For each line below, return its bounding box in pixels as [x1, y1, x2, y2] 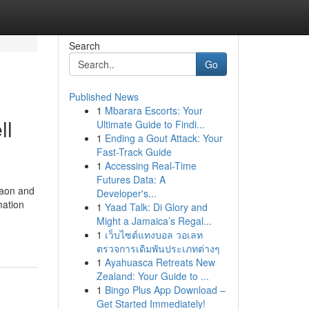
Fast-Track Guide [96, 145, 172, 159]
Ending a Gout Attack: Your [104, 131, 223, 145]
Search [68, 39, 100, 52]
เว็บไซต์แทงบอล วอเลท [104, 228, 203, 241]
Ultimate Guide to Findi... [96, 117, 205, 131]
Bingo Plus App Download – [104, 283, 226, 297]
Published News [68, 90, 139, 103]
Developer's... [96, 186, 157, 200]
